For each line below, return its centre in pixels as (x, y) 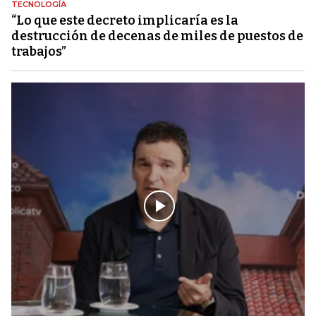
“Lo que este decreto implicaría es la (125, 20)
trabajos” (39, 51)
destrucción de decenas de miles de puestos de (157, 36)
